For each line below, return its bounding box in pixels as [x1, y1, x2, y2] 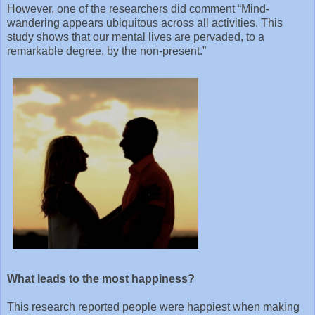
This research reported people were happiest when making [7, 300, 300, 313]
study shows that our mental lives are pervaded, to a [7, 30, 264, 43]
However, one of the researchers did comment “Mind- [7, 2, 269, 15]
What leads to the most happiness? [7, 272, 198, 285]
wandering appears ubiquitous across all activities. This [7, 16, 283, 29]
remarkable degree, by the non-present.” [7, 44, 206, 57]
